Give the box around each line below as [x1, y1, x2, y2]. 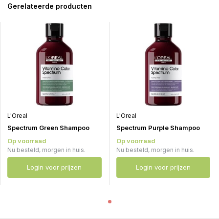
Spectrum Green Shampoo [7, 124, 89, 132]
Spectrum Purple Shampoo [116, 124, 200, 132]
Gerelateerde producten [7, 2, 92, 10]
